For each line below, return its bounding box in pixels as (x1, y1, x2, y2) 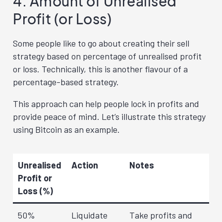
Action (71, 159, 98, 170)
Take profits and (129, 209, 192, 221)
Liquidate (71, 209, 108, 221)
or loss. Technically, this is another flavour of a (13, 63, 188, 74)
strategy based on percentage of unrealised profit (13, 50, 202, 61)
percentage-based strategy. (13, 76, 119, 87)
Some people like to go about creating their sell (13, 37, 189, 49)
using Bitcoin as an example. (13, 123, 120, 135)
